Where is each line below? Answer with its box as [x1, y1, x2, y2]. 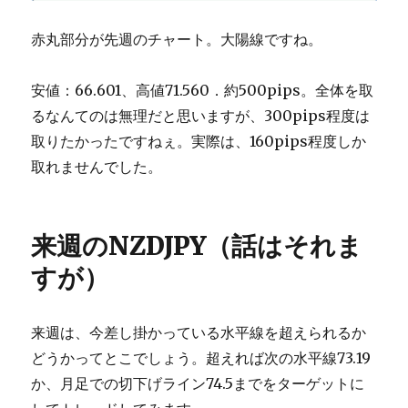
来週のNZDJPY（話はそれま [31, 229, 363, 262]
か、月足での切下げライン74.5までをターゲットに [31, 373, 365, 393]
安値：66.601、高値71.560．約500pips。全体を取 [31, 80, 374, 99]
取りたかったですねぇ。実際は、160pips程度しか [31, 131, 367, 150]
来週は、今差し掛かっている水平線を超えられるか [31, 322, 367, 342]
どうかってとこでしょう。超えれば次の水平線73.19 [31, 348, 372, 367]
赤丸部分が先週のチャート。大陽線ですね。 [31, 29, 323, 48]
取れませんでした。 [31, 157, 163, 176]
